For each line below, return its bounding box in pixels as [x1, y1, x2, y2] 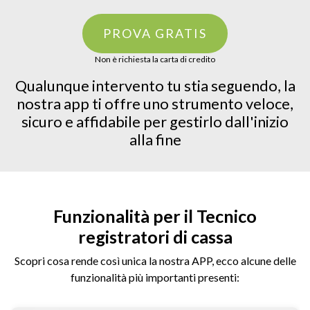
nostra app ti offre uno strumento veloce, [17, 95, 293, 113]
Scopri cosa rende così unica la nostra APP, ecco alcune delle [14, 254, 296, 267]
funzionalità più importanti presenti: [71, 271, 239, 284]
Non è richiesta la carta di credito [95, 54, 215, 64]
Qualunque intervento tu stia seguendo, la [15, 77, 295, 95]
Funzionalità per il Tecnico [53, 206, 257, 226]
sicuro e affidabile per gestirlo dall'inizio [21, 113, 289, 131]
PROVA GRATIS [103, 26, 207, 41]
